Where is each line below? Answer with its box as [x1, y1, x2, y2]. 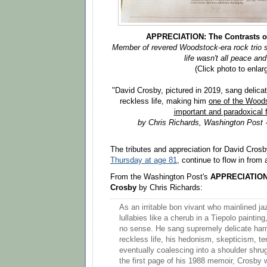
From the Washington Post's [110, 172, 210, 181]
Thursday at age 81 [110, 156, 177, 165]
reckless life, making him [120, 97, 209, 105]
